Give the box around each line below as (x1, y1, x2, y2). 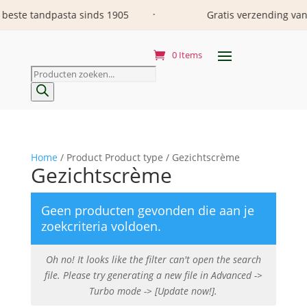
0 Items (171, 49, 202, 61)
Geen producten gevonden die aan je (40, 202, 254, 219)
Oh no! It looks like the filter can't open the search (45, 253, 261, 266)
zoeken (29, 82, 62, 95)
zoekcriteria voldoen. (40, 218, 161, 234)
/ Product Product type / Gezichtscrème (57, 151, 240, 164)
